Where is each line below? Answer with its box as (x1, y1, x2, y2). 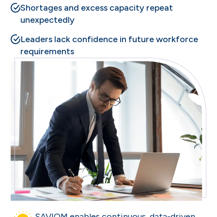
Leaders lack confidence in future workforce (20, 33, 199, 45)
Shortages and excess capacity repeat (20, 2, 173, 13)
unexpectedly (20, 14, 75, 25)
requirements (20, 46, 75, 57)
